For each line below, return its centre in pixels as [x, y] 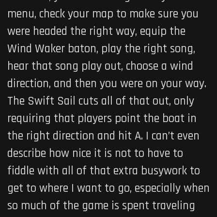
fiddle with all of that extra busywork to [104, 171]
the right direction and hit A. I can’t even [103, 136]
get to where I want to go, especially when [108, 189]
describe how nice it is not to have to [95, 154]
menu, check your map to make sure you [103, 14]
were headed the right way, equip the [96, 32]
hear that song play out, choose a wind [100, 67]
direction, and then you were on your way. [107, 84]
